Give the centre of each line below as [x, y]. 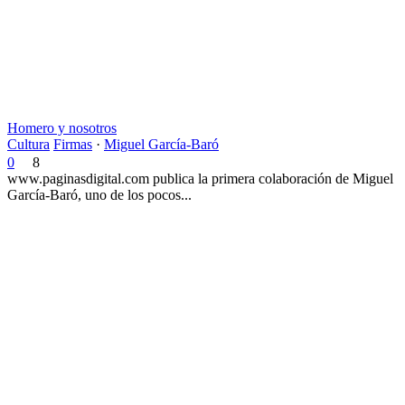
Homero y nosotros [62, 127]
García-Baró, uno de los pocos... [99, 194]
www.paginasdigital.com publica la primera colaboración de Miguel [200, 178]
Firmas [73, 144]
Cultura [28, 144]
